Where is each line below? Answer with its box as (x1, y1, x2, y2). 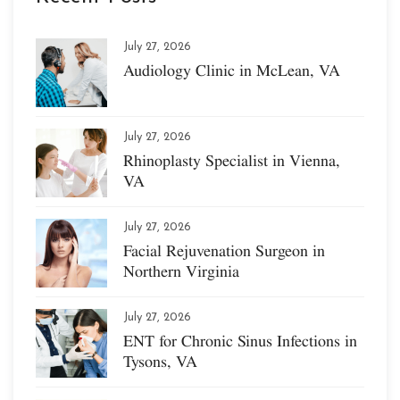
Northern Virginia (123, 259, 239, 282)
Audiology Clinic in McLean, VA (123, 58, 340, 81)
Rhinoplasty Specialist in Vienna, (123, 148, 340, 171)
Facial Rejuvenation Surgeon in (123, 238, 325, 262)
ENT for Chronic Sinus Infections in (123, 329, 357, 352)
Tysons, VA (123, 349, 197, 372)
